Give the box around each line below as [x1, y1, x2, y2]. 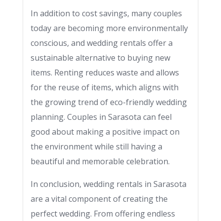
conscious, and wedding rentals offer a [31, 37, 173, 48]
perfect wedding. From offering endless [31, 208, 175, 219]
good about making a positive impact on [31, 126, 180, 137]
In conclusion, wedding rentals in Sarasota [31, 179, 186, 189]
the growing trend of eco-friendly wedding [31, 97, 187, 108]
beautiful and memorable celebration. [31, 156, 170, 167]
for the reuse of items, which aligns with [31, 82, 179, 93]
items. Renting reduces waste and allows [31, 67, 179, 78]
